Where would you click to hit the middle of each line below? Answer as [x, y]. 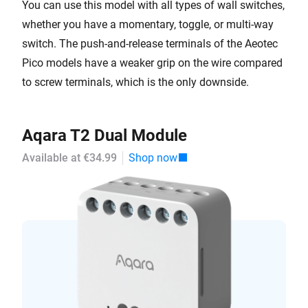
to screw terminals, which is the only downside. [135, 82]
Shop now [153, 158]
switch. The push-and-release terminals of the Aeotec [150, 44]
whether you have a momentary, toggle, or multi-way [148, 24]
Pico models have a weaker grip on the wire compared [152, 63]
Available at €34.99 [69, 158]
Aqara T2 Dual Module [104, 135]
